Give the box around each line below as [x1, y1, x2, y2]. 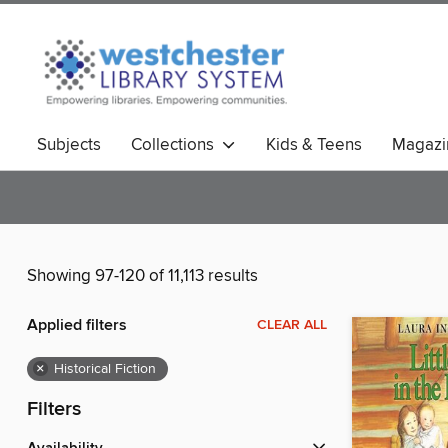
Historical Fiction [54, 360, 156, 379]
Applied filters [27, 315, 127, 337]
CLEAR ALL [257, 316, 327, 335]
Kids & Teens [266, 134, 362, 156]
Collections [131, 134, 222, 156]
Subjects [37, 134, 101, 156]
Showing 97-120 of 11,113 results [27, 265, 258, 288]
